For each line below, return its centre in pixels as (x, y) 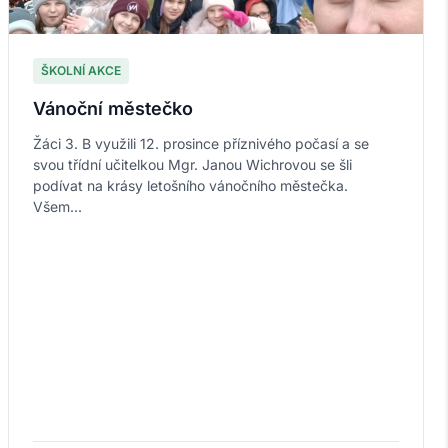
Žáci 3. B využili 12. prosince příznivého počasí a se (201, 144)
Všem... (57, 207)
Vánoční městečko (113, 109)
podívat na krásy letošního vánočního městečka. (190, 186)
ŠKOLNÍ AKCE (81, 71)
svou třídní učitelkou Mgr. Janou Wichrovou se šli (192, 165)
